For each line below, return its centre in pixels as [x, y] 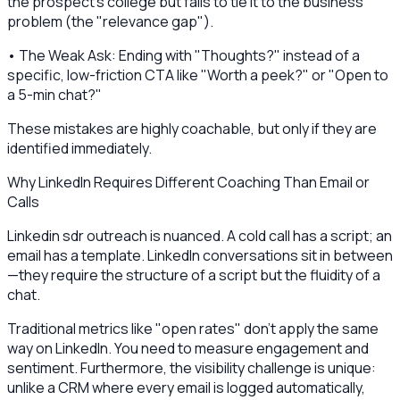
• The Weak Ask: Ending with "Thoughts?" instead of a [183, 56]
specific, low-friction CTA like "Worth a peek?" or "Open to [198, 75]
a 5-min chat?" [54, 95]
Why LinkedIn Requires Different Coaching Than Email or [188, 183]
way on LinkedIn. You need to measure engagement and [188, 349]
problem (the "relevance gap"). [110, 22]
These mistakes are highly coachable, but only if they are [192, 129]
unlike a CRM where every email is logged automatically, [186, 388]
